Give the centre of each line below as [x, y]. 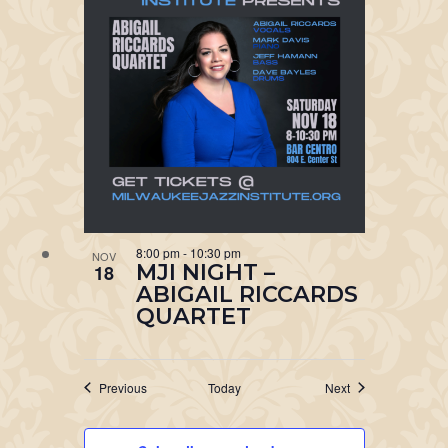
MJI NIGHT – [205, 271]
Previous [122, 387]
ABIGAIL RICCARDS [246, 293]
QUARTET [193, 315]
